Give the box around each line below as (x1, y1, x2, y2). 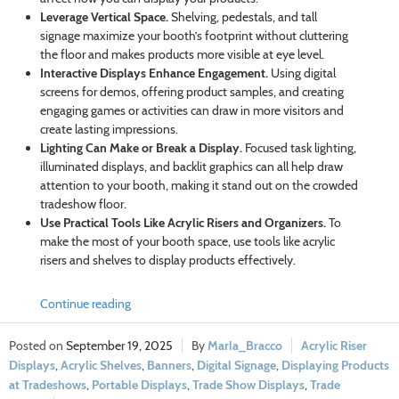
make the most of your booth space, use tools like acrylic (39, 232, 335, 249)
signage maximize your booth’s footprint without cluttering (39, 27, 348, 44)
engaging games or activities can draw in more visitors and (39, 102, 344, 118)
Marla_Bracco (208, 337, 282, 354)
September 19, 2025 (66, 337, 173, 354)
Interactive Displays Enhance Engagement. (39, 64, 271, 81)
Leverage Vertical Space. (39, 8, 171, 25)
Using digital (270, 64, 336, 81)
